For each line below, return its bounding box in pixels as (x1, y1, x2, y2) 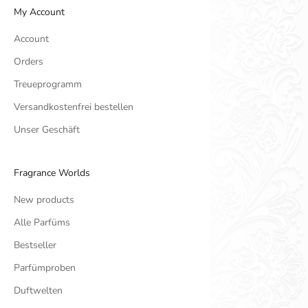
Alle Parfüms (14, 216, 70, 230)
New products (14, 193, 74, 207)
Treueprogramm (14, 78, 82, 91)
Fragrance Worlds (14, 166, 90, 180)
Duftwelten (14, 284, 63, 298)
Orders (14, 55, 43, 69)
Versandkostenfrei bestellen (14, 100, 133, 114)
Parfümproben (14, 261, 76, 275)
